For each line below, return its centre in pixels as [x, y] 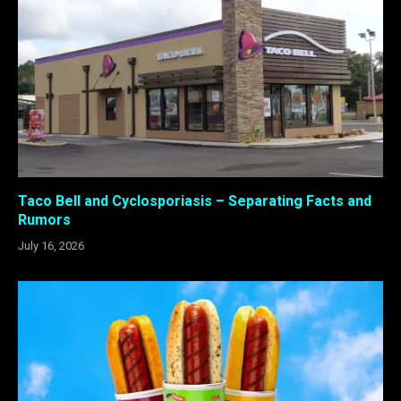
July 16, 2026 [51, 246]
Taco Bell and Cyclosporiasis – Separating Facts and [195, 201]
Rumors [44, 220]
